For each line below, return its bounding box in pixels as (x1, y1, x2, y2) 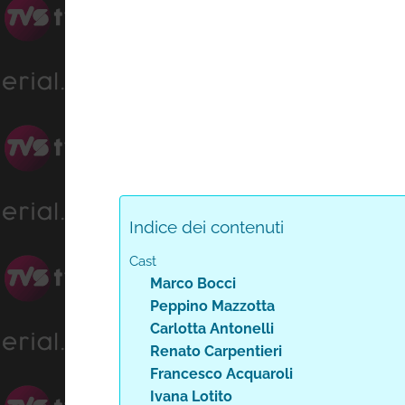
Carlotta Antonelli (149, 320, 274, 337)
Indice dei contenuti (129, 217, 284, 237)
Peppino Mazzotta (149, 297, 275, 315)
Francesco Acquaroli (149, 365, 293, 382)
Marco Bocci (149, 275, 236, 292)
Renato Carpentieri (149, 343, 282, 360)
